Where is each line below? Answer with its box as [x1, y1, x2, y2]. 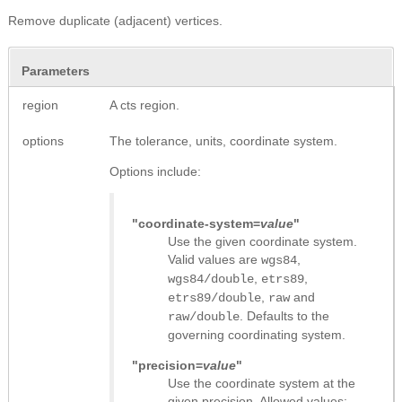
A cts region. [109, 97, 179, 112]
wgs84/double [168, 271, 254, 286]
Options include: [109, 163, 201, 179]
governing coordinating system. [168, 327, 345, 342]
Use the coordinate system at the [168, 375, 355, 390]
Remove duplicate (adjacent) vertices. [8, 13, 223, 28]
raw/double [168, 309, 240, 324]
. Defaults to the [240, 308, 329, 323]
